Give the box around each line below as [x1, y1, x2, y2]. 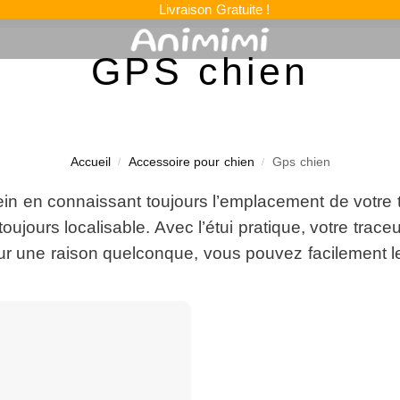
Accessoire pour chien [128, 154, 254, 169]
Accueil [70, 154, 111, 169]
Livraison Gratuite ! [159, 2, 271, 17]
